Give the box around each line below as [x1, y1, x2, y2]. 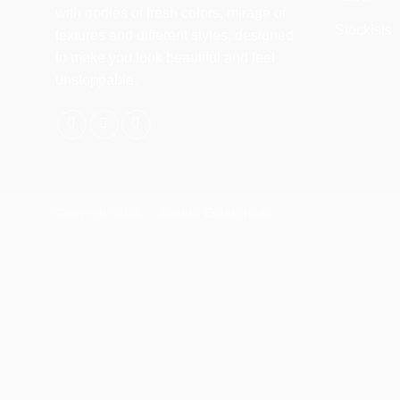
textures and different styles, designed [55, 27, 294, 43]
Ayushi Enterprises [158, 205, 273, 221]
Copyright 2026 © [55, 205, 158, 221]
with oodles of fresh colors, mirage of [55, 4, 286, 21]
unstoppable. [55, 71, 137, 87]
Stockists [334, 21, 392, 37]
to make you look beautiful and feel [55, 49, 275, 65]
